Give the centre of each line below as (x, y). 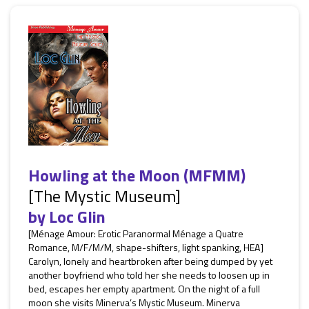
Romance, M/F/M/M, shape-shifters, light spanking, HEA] (146, 247)
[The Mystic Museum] (104, 196)
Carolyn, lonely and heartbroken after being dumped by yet (150, 261)
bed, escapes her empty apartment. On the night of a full (144, 289)
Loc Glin (77, 217)
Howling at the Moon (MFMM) (137, 175)
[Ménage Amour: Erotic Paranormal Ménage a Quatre (136, 233)
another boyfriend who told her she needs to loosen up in (149, 275)
